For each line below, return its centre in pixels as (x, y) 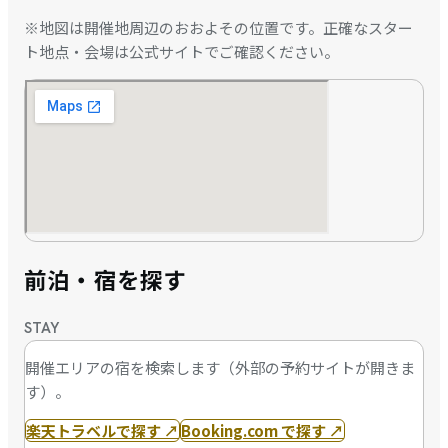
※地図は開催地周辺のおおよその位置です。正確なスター (218, 28)
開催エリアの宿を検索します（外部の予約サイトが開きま (220, 367)
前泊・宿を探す (105, 279)
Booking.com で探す (253, 430)
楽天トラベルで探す (93, 430)
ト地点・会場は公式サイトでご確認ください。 (181, 52)
